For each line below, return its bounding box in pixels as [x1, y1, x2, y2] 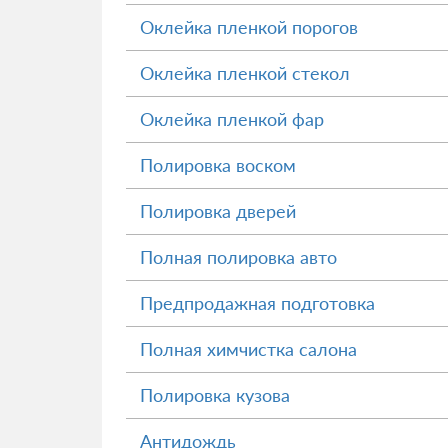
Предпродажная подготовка [140, 292, 375, 314]
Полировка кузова [140, 384, 290, 406]
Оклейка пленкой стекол [140, 62, 350, 84]
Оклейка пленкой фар [140, 108, 324, 130]
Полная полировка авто [140, 246, 337, 268]
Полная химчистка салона [140, 338, 357, 360]
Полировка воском [140, 154, 296, 176]
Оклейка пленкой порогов [140, 16, 358, 38]
